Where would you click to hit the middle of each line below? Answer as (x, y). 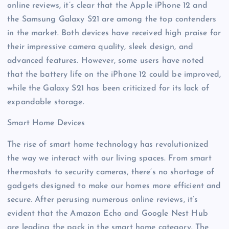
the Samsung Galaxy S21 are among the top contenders (112, 20)
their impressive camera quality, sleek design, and (100, 47)
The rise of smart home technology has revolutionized (108, 144)
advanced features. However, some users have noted (106, 61)
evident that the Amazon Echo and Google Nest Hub (108, 213)
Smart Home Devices (46, 123)
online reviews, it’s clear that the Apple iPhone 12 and (107, 6)
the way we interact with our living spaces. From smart (109, 158)
